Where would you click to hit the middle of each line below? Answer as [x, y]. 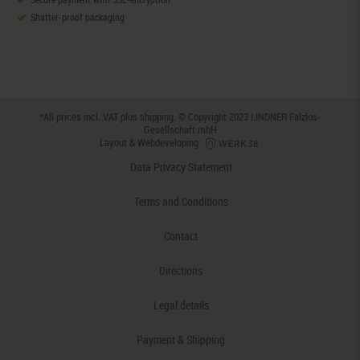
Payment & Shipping [181, 339]
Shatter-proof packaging [77, 17]
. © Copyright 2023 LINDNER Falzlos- [247, 117]
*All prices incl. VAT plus [90, 117]
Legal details [181, 305]
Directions [181, 270]
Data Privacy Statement [181, 166]
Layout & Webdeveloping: [151, 143]
